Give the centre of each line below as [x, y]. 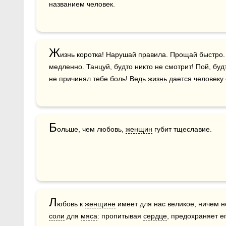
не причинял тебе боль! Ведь [98, 78]
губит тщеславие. [182, 129]
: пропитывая [120, 216]
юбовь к [71, 204]
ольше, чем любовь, [91, 129]
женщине [100, 204]
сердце [155, 216]
